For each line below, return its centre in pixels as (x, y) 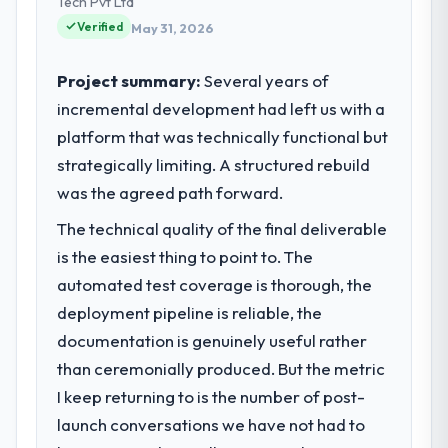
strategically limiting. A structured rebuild (214, 164)
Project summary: (129, 80)
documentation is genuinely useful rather (212, 340)
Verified (100, 26)
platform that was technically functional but (223, 136)
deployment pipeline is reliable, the (190, 312)
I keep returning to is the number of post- (211, 396)
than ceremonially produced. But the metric (221, 368)
